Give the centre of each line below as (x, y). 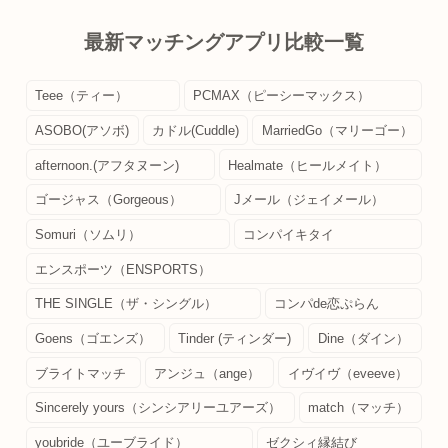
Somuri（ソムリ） (88, 234)
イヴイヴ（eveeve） (347, 373)
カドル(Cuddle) (195, 130)
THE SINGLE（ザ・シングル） (126, 304)
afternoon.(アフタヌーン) (107, 165)
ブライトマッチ (81, 373)
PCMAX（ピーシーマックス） (282, 96)
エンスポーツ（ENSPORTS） (123, 269)
